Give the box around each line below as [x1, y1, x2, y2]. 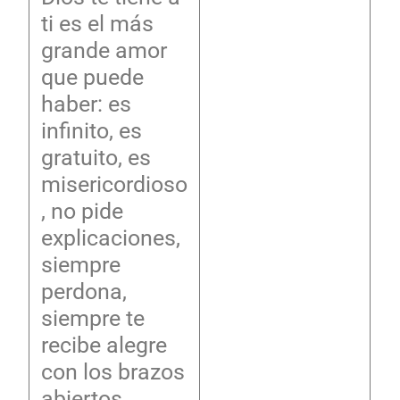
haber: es [40, 90, 131, 117]
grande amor [40, 37, 167, 63]
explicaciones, [40, 224, 180, 251]
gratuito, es [40, 144, 151, 171]
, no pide [40, 197, 123, 224]
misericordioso [40, 171, 187, 197]
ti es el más [40, 10, 154, 37]
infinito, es [40, 117, 142, 144]
